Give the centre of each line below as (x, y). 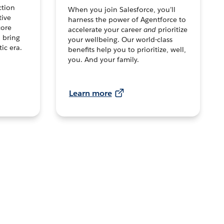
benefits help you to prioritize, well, (127, 50)
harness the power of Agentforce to (127, 20)
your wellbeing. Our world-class (120, 40)
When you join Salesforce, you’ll (121, 10)
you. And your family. (103, 60)
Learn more (90, 93)
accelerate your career (105, 30)
